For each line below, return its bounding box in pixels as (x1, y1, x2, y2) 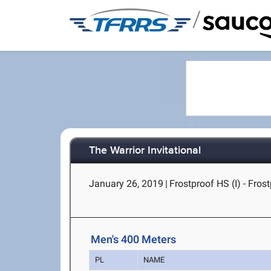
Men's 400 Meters (91, 233, 177, 246)
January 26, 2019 (89, 178, 164, 189)
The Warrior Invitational (89, 144, 201, 158)
